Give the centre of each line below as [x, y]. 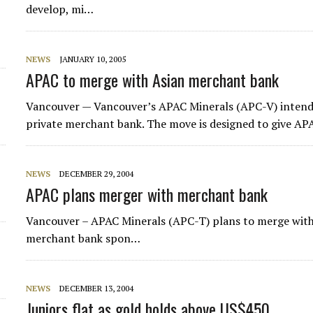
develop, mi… [60, 9]
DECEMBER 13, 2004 [97, 288]
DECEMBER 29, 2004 [97, 174]
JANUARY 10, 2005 [93, 59]
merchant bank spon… [83, 238]
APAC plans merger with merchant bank [147, 194]
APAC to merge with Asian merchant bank [153, 80]
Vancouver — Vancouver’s [93, 106]
